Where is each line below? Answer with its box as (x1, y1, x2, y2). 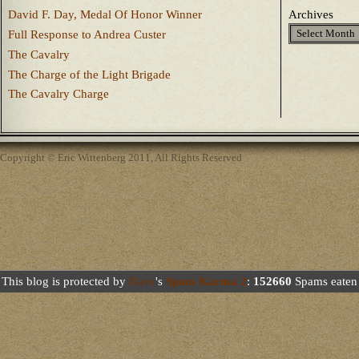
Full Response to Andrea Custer (8, 28, 166, 41)
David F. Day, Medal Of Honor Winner (8, 8, 202, 22)
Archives (288, 8, 333, 22)
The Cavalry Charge (8, 87, 109, 101)
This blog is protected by (2, 275, 129, 288)
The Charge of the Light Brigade (8, 67, 171, 81)
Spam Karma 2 (166, 275, 247, 288)
